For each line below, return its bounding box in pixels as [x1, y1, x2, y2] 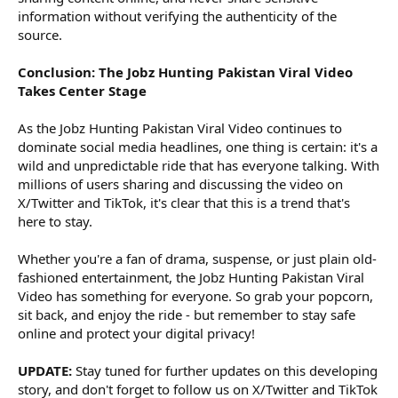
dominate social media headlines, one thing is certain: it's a [18, 137, 378, 155]
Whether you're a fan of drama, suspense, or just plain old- [18, 249, 377, 267]
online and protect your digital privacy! [18, 323, 255, 342]
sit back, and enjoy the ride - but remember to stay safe [18, 305, 355, 323]
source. [18, 25, 62, 44]
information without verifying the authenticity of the [18, 6, 337, 25]
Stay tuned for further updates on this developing [72, 361, 378, 379]
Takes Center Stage [18, 81, 147, 99]
